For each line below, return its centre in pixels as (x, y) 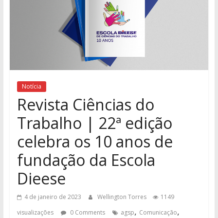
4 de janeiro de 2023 (53, 197)
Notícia (31, 86)
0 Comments (87, 212)
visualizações (35, 212)
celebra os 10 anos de (95, 141)
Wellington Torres (122, 197)
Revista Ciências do (85, 104)
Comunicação (158, 212)
